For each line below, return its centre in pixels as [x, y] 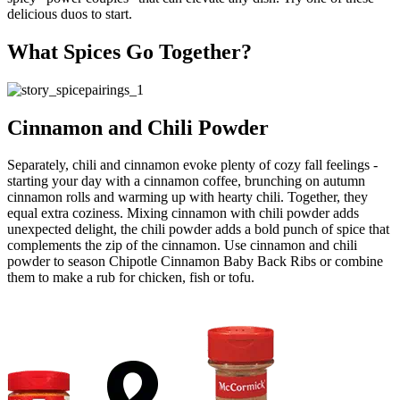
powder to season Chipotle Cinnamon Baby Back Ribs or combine [195, 262]
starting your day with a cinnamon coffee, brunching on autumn [186, 181]
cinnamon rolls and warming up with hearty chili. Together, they [187, 197]
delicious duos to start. [70, 13]
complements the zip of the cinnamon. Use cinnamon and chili [182, 246]
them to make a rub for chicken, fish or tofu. [131, 278]
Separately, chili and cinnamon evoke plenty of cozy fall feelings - [192, 165]
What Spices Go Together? [129, 51]
